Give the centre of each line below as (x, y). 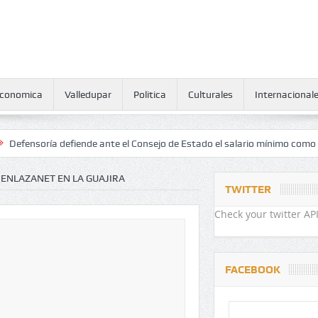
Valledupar (88, 94)
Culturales (210, 94)
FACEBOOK (252, 270)
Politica (149, 94)
